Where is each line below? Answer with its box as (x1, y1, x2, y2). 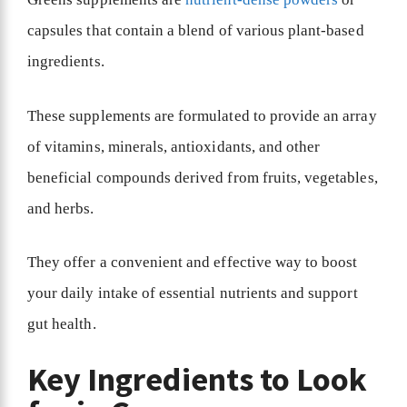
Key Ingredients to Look (27, 358, 368, 400)
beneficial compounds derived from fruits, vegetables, (27, 168, 378, 186)
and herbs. (27, 199, 98, 217)
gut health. (27, 315, 100, 333)
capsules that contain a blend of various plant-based (27, 22, 364, 40)
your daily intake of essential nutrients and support (27, 284, 358, 303)
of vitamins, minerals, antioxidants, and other (27, 137, 321, 155)
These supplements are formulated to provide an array (27, 106, 377, 124)
